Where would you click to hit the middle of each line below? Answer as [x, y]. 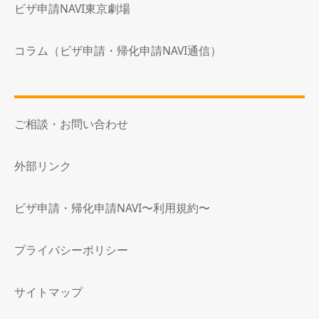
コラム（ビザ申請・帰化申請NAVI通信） [118, 51]
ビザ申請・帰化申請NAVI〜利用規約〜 [112, 208]
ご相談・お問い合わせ [71, 124]
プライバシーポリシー [71, 250]
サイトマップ [48, 292]
